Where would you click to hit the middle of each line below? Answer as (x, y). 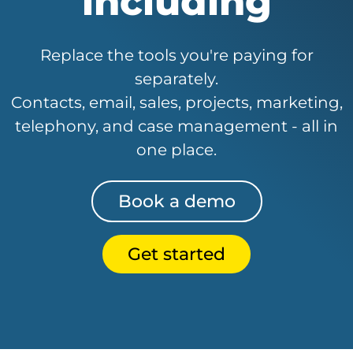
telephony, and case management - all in (176, 126)
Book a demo (176, 201)
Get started (176, 254)
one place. (176, 150)
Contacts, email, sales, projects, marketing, (176, 102)
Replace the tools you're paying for (176, 55)
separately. (176, 79)
